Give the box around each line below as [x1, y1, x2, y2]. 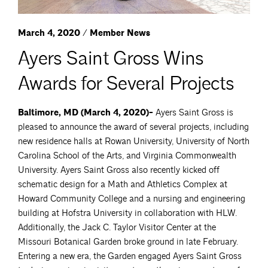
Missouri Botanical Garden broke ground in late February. [18, 236, 238, 248]
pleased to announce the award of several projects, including [18, 121, 249, 133]
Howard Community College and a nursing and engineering [18, 193, 245, 205]
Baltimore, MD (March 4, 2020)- [18, 106, 153, 118]
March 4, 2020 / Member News [18, 27, 150, 39]
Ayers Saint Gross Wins [18, 45, 204, 71]
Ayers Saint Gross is [153, 106, 233, 118]
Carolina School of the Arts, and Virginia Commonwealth [18, 150, 236, 162]
